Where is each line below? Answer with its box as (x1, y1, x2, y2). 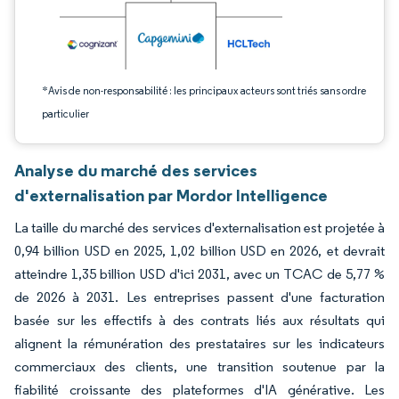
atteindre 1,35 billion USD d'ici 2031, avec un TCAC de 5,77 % (14, 265, 385, 282)
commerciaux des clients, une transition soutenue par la (14, 358, 385, 375)
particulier (42, 107, 89, 120)
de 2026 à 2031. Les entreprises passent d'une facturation (14, 289, 385, 305)
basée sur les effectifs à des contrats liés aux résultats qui (14, 312, 385, 329)
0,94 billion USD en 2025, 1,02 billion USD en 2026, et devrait (14, 242, 385, 259)
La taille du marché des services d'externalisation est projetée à (14, 219, 385, 236)
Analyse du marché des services (14, 159, 257, 181)
